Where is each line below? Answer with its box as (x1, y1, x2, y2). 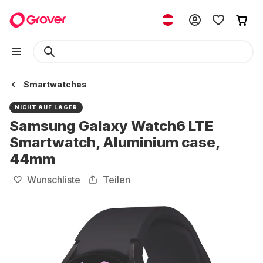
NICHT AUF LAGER (15, 104, 77, 110)
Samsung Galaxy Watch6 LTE (9, 117, 213, 134)
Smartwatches (23, 79, 87, 89)
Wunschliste (27, 174, 80, 186)
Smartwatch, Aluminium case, (9, 134, 220, 151)
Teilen (103, 174, 130, 186)
